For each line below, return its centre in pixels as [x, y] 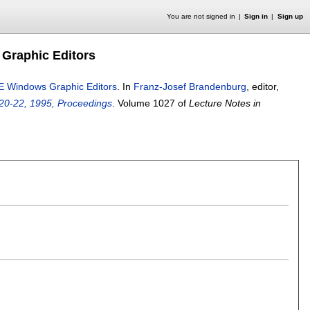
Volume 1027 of [153, 103]
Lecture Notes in [225, 103]
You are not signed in [201, 16]
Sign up [290, 16]
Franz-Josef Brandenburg [190, 86]
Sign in [256, 16]
